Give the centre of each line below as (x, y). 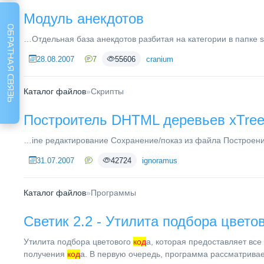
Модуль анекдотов (84, 19)
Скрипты (107, 91)
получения (45, 254)
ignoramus (160, 160)
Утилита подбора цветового (78, 242)
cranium (160, 59)
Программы (113, 193)
